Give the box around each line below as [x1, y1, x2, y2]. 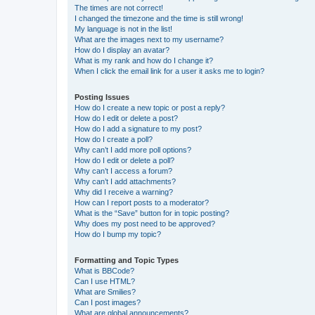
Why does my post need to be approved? [75, 219, 215, 228]
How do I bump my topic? [75, 229, 161, 238]
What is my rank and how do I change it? [75, 56, 213, 65]
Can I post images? [75, 297, 141, 307]
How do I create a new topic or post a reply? [75, 103, 225, 112]
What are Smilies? [75, 287, 136, 296]
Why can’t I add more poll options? [75, 145, 191, 154]
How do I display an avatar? [75, 45, 169, 54]
